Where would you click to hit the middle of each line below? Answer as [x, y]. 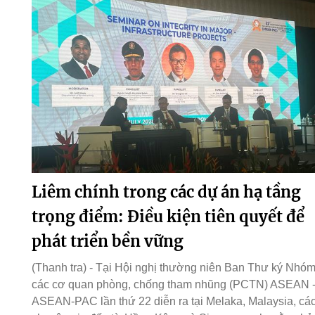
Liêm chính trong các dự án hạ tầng [166, 192]
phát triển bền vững [107, 241]
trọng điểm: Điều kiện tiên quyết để [168, 216]
